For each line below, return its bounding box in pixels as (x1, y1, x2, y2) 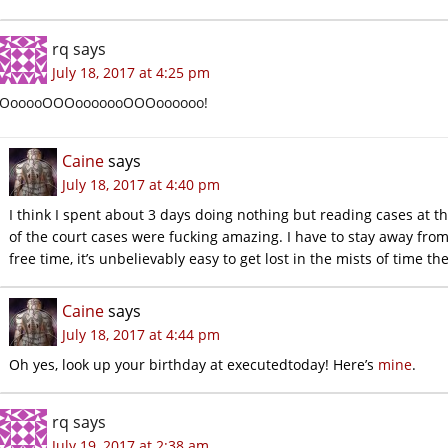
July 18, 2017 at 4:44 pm (62, 324, 220, 344)
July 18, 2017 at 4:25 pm (52, 62, 210, 82)
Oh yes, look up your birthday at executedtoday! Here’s (9, 354, 378, 374)
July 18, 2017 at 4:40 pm (62, 174, 220, 194)
